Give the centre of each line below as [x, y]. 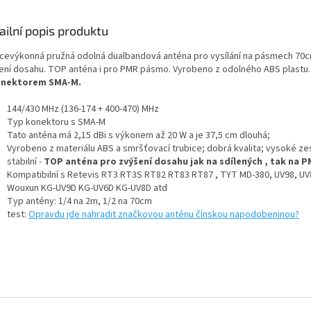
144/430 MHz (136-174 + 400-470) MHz [83, 109]
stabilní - [25, 161]
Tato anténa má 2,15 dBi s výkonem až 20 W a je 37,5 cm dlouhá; [140, 135]
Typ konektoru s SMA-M [56, 122]
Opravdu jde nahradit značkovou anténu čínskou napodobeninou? [164, 214]
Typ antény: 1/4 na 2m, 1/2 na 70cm [79, 201]
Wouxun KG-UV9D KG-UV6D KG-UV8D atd [87, 188]
